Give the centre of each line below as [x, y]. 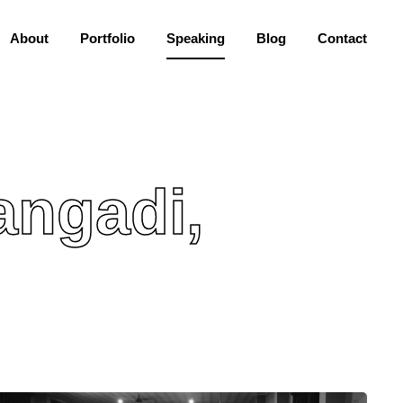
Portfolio [107, 38]
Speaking [196, 38]
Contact [342, 38]
